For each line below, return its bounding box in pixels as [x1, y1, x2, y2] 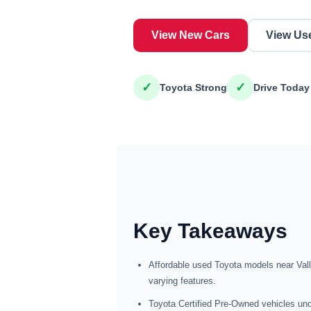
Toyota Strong [160, 82, 227, 93]
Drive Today [253, 82, 310, 93]
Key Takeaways [133, 219, 287, 242]
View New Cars [151, 29, 230, 41]
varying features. [149, 276, 216, 286]
